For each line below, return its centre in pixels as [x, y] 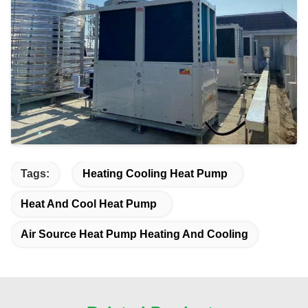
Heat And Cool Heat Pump [89, 203]
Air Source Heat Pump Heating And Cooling [134, 234]
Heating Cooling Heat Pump [155, 173]
